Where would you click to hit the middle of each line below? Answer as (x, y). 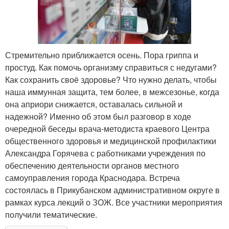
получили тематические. (51, 215)
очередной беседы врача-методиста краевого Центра (107, 129)
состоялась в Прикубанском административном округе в (112, 190)
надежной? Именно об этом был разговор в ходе (98, 117)
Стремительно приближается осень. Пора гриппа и (102, 55)
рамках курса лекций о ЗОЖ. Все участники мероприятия (114, 202)
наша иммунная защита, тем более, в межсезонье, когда (112, 92)
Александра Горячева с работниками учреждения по (105, 153)
